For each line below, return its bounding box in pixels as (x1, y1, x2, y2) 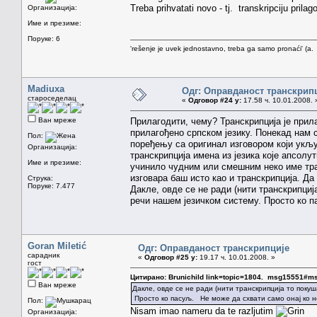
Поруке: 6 (28, 34, 60, 42)
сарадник (28, 250, 59, 259)
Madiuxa (28, 83, 64, 94)
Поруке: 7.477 (28, 181, 75, 190)
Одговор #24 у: (188, 96, 241, 104)
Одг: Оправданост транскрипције (138, 242, 289, 253)
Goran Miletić (28, 240, 86, 251)
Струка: (28, 173, 53, 182)
